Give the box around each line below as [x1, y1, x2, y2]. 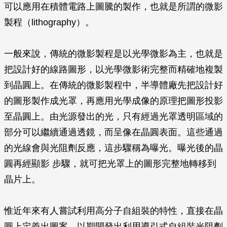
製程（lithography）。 [4, 17, 94, 27]
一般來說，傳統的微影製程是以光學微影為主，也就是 [4, 49, 223, 59]
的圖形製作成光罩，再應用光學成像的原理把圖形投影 [4, 96, 223, 106]
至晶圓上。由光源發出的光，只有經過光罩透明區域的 [4, 111, 223, 122]
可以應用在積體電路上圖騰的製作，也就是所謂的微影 [4, 2, 223, 12]
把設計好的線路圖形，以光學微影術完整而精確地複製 [4, 64, 223, 74]
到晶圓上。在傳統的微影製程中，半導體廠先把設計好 [4, 80, 223, 90]
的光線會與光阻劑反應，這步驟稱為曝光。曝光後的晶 [4, 143, 223, 153]
